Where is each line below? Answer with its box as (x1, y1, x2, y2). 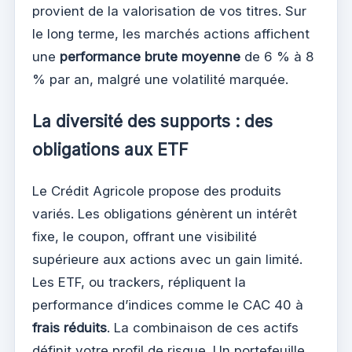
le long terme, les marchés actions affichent (32, 26, 310, 42)
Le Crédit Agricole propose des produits (32, 183, 281, 200)
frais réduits (32, 320, 107, 336)
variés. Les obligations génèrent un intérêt (32, 206, 297, 222)
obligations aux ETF (32, 140, 189, 160)
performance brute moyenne (60, 49, 240, 65)
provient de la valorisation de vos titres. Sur (32, 3, 306, 20)
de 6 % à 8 (240, 49, 314, 65)
